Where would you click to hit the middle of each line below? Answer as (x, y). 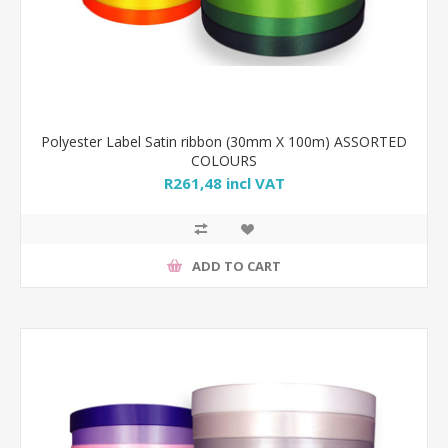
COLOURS (224, 160)
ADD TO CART (236, 265)
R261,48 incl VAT (224, 183)
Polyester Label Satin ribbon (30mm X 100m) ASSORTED (224, 141)
